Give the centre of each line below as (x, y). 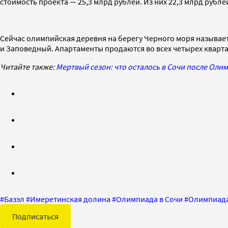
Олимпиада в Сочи (149, 199)
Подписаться (35, 216)
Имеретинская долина (70, 199)
